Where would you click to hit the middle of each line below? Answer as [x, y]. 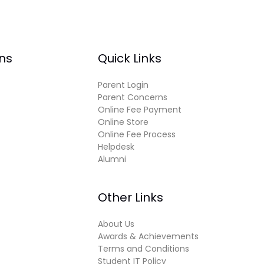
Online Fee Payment [140, 110]
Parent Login [123, 85]
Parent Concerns [133, 97]
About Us [116, 224]
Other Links [131, 198]
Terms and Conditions [143, 249]
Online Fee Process [137, 134]
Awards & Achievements [148, 237]
